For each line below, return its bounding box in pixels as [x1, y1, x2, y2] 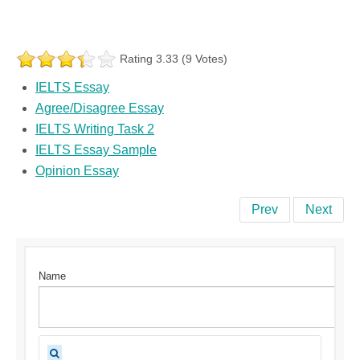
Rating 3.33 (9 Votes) [120, 51, 227, 65]
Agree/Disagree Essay [35, 100, 164, 115]
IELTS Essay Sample [35, 142, 157, 157]
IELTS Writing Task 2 [35, 121, 154, 136]
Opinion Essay [35, 163, 119, 178]
